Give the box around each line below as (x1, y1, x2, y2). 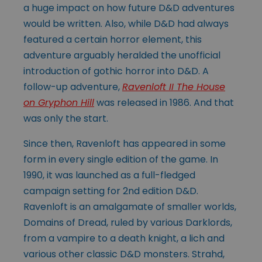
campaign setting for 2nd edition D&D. (23, 184, 198, 198)
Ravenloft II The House (122, 80, 225, 94)
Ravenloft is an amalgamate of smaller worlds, (23, 199, 236, 213)
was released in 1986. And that (94, 95, 234, 109)
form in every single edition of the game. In (23, 152, 218, 166)
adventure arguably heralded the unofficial (23, 48, 220, 62)
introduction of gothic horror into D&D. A (23, 64, 209, 78)
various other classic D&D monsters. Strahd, (23, 247, 225, 261)
